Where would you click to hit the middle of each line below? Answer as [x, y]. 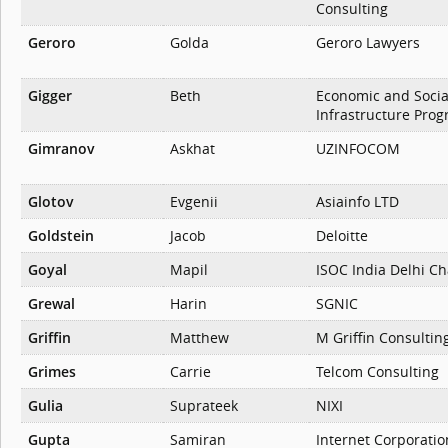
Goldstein [61, 236]
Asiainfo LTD [357, 202]
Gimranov [61, 149]
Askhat [192, 149]
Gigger [50, 96]
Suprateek [204, 406]
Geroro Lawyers [368, 43]
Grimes [52, 372]
